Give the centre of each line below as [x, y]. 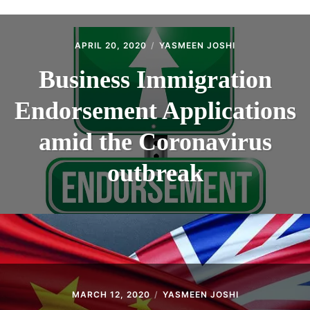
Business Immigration [155, 79]
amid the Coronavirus [155, 142]
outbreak [155, 173]
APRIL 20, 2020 [111, 45]
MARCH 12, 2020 [111, 294]
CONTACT [52, 32]
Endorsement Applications [155, 110]
